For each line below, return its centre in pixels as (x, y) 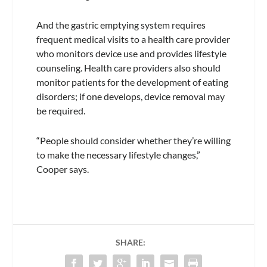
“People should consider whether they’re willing (133, 140)
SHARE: (131, 242)
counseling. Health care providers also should (128, 68)
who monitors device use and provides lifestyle (131, 54)
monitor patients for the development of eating (132, 82)
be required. (60, 111)
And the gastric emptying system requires (121, 25)
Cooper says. (62, 169)
